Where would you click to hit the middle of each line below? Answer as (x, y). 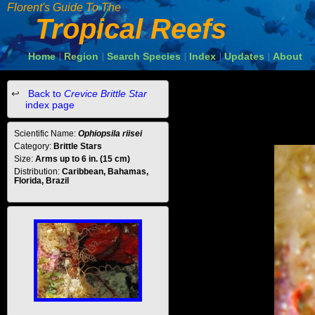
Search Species (144, 56)
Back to (45, 94)
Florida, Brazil (41, 181)
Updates (244, 56)
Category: (34, 146)
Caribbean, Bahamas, (105, 172)
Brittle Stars (78, 146)
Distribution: (38, 172)
